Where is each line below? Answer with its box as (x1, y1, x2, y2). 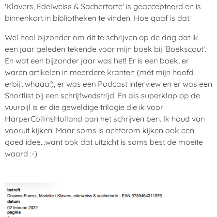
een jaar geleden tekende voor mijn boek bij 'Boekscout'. (5, 44, 206, 54)
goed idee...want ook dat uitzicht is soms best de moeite (5, 137, 203, 147)
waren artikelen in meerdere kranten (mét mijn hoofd (5, 67, 194, 77)
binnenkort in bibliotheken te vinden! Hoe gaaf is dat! (5, 13, 193, 23)
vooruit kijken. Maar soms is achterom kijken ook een (5, 125, 194, 135)
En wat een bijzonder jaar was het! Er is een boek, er (5, 55, 189, 65)
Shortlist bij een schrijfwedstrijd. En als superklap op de (5, 90, 200, 100)
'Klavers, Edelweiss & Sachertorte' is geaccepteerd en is (5, 1, 201, 11)
